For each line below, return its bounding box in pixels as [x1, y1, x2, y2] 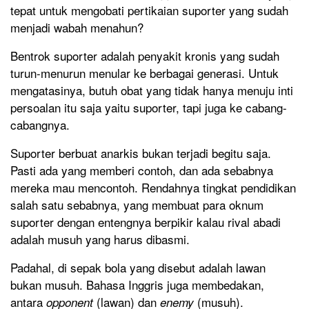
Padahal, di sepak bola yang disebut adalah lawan [10, 259, 266, 277]
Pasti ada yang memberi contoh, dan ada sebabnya [10, 161, 273, 179]
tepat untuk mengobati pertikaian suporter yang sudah [10, 1, 288, 19]
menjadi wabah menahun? [10, 19, 143, 37]
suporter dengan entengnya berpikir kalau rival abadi [10, 213, 281, 231]
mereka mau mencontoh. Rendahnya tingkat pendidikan [10, 179, 296, 197]
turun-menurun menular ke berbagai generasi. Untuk [10, 64, 279, 82]
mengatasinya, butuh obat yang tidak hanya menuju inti [10, 81, 293, 99]
